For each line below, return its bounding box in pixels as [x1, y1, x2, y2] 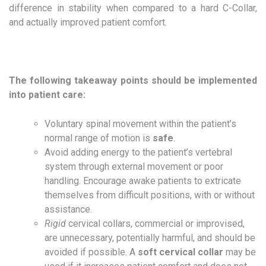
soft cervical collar [138, 246, 223, 258]
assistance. [45, 204, 92, 216]
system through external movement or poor [45, 161, 223, 173]
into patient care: [9, 89, 85, 101]
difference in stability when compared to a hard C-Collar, [9, 2, 257, 14]
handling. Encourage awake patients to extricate [45, 175, 241, 187]
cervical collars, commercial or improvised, [66, 218, 245, 230]
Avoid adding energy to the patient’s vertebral [45, 147, 232, 159]
